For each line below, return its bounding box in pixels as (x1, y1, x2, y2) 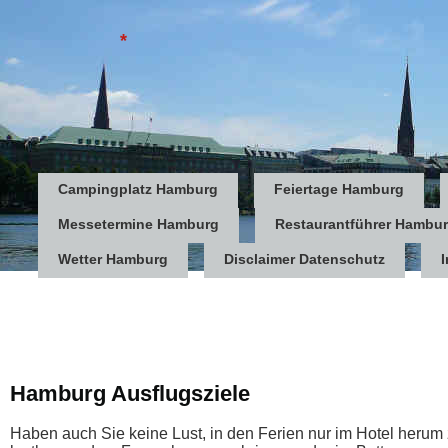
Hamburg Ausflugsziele (10, 381, 250, 406)
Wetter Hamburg (58, 251, 168, 267)
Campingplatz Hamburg (58, 181, 218, 197)
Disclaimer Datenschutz (224, 251, 385, 267)
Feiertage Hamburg (274, 181, 404, 197)
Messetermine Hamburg (58, 216, 219, 232)
